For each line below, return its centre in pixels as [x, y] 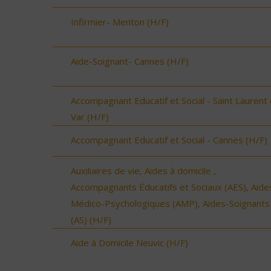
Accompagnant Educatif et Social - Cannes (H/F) [169, 140]
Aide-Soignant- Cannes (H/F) [130, 61]
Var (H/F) [90, 117]
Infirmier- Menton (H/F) [120, 22]
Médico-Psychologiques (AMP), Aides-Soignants [170, 203]
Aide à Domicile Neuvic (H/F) [129, 242]
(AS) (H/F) [91, 219]
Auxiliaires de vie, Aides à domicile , [143, 170]
